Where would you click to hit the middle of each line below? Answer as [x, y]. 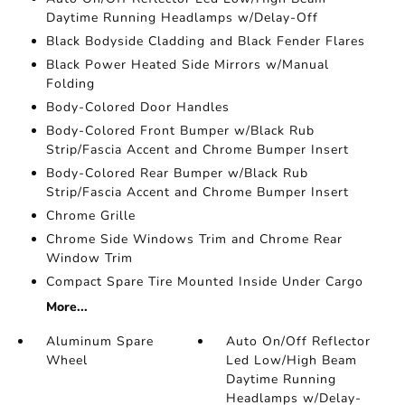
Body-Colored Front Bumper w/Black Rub [180, 131]
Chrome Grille [90, 216]
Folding [70, 84]
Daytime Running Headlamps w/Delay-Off [182, 18]
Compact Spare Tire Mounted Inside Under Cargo [204, 282]
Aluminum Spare [99, 341]
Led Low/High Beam [292, 360]
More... [66, 307]
